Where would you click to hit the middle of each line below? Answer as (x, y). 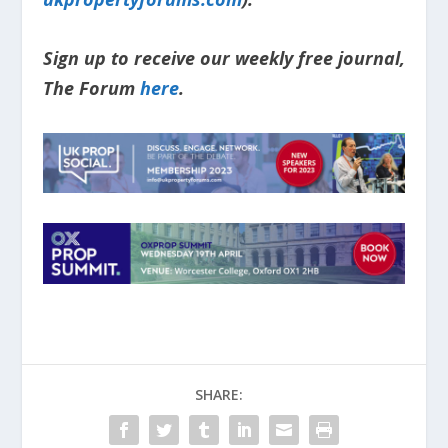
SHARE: (219, 394)
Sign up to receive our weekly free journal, (223, 57)
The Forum (91, 87)
